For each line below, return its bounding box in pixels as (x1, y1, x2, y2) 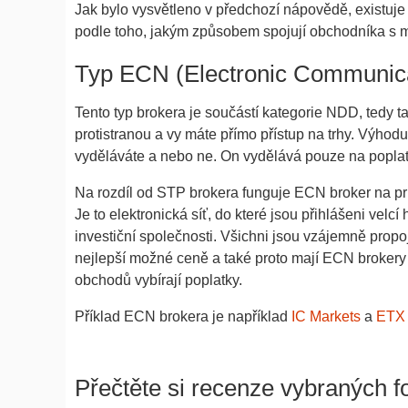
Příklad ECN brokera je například (75, 309, 291, 325)
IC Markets (291, 309, 361, 325)
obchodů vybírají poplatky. (75, 272, 242, 289)
